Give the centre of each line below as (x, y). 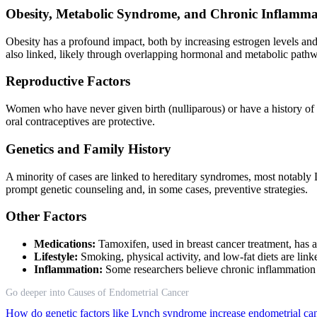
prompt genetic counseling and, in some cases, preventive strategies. (157, 189)
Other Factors (46, 217)
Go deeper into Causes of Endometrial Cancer (97, 293)
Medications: (65, 244)
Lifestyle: (56, 257)
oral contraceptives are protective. (80, 122)
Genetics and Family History (88, 149)
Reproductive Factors (68, 81)
